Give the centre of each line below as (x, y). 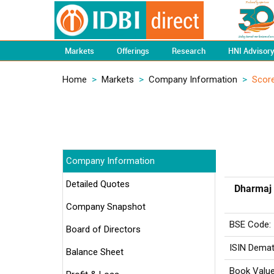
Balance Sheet (95, 252)
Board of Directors (103, 229)
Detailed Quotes (98, 184)
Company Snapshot (106, 207)
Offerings (133, 51)
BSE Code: (250, 224)
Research (189, 51)
